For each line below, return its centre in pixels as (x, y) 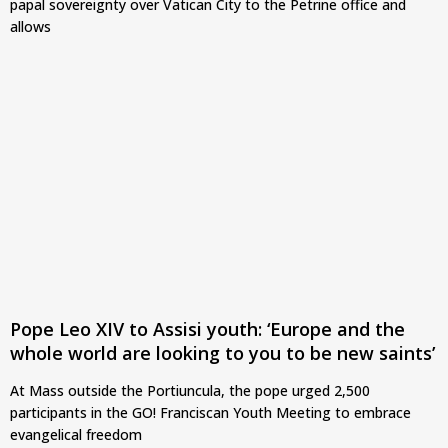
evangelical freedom (76, 434)
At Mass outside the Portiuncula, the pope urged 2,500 (190, 390)
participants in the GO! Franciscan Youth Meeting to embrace (210, 412)
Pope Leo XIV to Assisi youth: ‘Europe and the (207, 328)
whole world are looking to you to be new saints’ (222, 352)
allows (30, 26)
